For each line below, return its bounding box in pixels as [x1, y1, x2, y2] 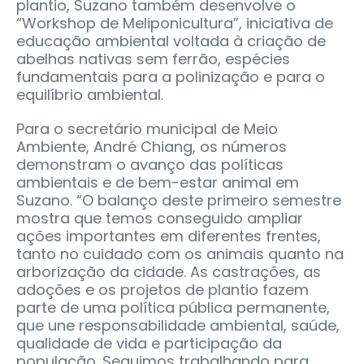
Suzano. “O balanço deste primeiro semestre [16, 190, 341, 211]
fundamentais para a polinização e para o [16, 67, 325, 88]
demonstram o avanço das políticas [16, 154, 284, 175]
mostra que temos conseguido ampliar [16, 208, 303, 229]
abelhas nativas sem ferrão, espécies [16, 49, 290, 70]
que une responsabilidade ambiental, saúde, [16, 315, 340, 336]
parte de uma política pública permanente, [16, 297, 330, 318]
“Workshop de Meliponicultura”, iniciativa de [16, 13, 333, 34]
